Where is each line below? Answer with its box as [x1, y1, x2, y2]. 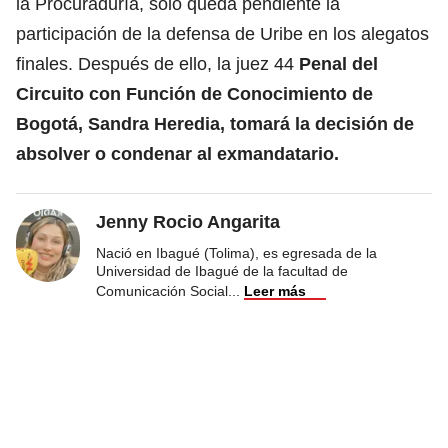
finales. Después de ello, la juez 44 [16, 53, 299, 74]
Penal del [299, 53, 378, 74]
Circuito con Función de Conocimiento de [16, 83, 373, 104]
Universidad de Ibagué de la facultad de [96, 262, 348, 279]
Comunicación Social [96, 282, 228, 299]
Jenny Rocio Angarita [96, 211, 280, 232]
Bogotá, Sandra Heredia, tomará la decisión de [16, 113, 414, 134]
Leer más [244, 282, 306, 299]
